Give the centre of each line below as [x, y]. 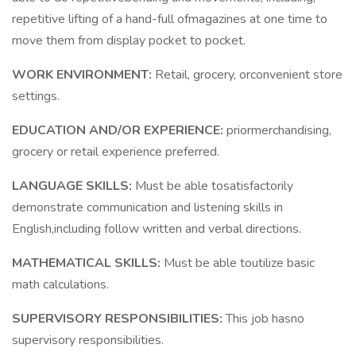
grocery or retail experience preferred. [116, 152]
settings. [36, 96]
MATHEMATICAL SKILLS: [88, 263]
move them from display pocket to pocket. [130, 41]
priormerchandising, [279, 130]
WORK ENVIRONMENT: [83, 75]
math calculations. [60, 284]
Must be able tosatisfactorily [214, 186]
